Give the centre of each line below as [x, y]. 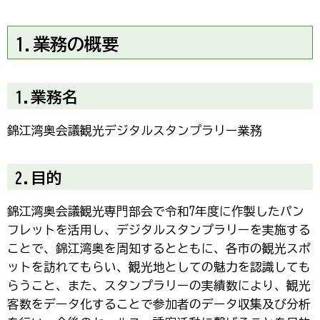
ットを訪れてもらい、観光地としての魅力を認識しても [159, 267]
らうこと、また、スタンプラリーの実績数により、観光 [159, 286]
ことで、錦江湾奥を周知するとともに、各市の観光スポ [159, 249]
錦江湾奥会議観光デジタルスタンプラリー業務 [135, 131]
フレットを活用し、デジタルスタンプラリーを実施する [159, 230]
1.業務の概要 [67, 45]
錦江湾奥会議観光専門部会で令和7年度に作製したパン [156, 211]
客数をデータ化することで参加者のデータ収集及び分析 [159, 304]
